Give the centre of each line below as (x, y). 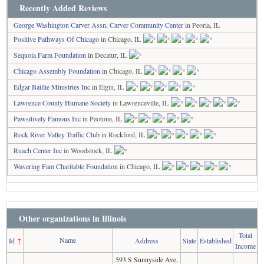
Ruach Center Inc (38, 150)
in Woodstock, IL (88, 150)
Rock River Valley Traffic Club (57, 134)
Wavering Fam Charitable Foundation (66, 166)
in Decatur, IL (107, 55)
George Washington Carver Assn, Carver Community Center (98, 25)
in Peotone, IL (102, 118)
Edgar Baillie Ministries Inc (52, 87)
